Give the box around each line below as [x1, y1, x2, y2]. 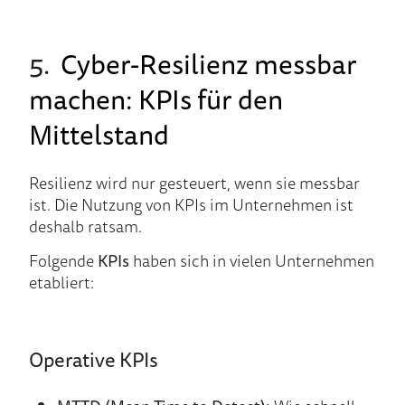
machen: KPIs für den [29, 78, 283, 121]
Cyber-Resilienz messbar [61, 42, 357, 86]
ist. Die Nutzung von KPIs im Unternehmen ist [29, 192, 353, 218]
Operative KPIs [29, 344, 158, 376]
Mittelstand [29, 113, 169, 156]
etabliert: [29, 269, 94, 296]
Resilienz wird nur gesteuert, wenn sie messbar [29, 170, 360, 196]
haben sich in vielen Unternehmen [129, 248, 374, 274]
